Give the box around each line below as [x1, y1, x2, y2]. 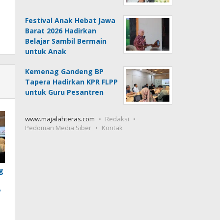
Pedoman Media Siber [25, 123, 92, 132]
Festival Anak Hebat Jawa [25, 15, 116, 25]
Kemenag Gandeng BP [25, 66, 104, 76]
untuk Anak [25, 46, 67, 56]
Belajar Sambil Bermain [25, 36, 107, 46]
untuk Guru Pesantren [25, 87, 104, 97]
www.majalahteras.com [25, 114, 95, 123]
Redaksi [105, 114, 130, 123]
